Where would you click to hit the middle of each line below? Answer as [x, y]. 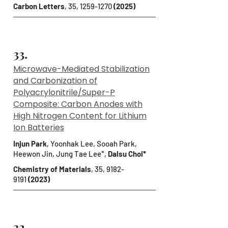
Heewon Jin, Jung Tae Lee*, [61, 154]
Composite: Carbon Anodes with [78, 104]
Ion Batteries [39, 127]
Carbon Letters [39, 6]
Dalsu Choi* [127, 154]
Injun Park [30, 144]
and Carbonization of [55, 81]
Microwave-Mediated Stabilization [81, 69]
